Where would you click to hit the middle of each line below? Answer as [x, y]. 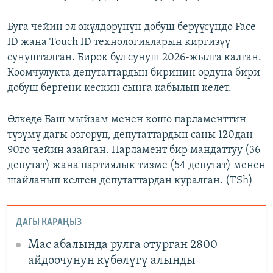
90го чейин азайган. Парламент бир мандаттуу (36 [134, 151]
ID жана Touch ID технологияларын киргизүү [119, 43]
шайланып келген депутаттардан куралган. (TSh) [130, 181]
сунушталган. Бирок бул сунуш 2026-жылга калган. [134, 58]
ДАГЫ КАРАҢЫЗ [48, 222]
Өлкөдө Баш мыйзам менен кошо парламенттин [127, 120]
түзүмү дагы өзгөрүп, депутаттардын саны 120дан [130, 135]
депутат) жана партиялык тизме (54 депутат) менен [136, 166]
